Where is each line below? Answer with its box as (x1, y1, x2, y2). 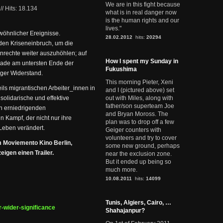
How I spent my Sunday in (106, 58, 178, 65)
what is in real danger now (106, 9, 177, 16)
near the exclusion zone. (106, 150, 172, 157)
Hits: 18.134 (5, 5, 37, 12)
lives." (106, 25, 121, 32)
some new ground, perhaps (106, 142, 180, 149)
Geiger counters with (106, 126, 161, 133)
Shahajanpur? (106, 207, 145, 214)
